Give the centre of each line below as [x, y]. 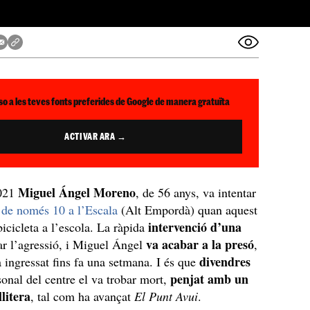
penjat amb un [210, 279]
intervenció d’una [195, 227]
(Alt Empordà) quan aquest [188, 210]
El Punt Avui [166, 296]
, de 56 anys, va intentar [196, 192]
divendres [225, 262]
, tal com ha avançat [83, 296]
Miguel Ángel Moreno [77, 192]
